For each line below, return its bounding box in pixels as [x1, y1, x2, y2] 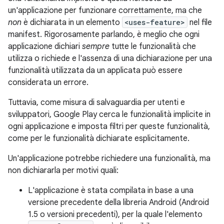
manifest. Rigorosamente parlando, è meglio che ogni [8, 29, 199, 39]
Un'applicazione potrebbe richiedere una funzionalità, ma [8, 153, 210, 163]
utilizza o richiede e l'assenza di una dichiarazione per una [8, 53, 212, 63]
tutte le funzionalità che [109, 41, 196, 51]
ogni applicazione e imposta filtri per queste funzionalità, [8, 121, 210, 131]
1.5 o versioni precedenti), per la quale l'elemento [28, 209, 202, 219]
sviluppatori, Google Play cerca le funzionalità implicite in [8, 109, 210, 119]
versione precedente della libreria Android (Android [28, 197, 209, 207]
